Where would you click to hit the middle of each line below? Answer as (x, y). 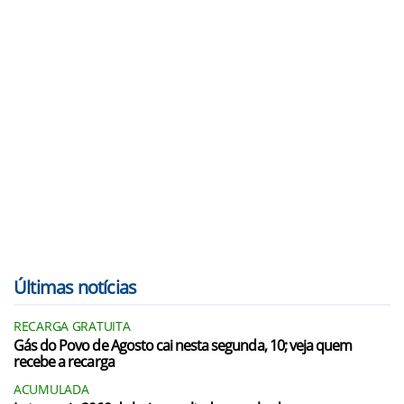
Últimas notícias (75, 287)
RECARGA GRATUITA (72, 326)
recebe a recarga (64, 362)
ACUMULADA (51, 389)
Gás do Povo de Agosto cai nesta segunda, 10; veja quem (183, 345)
